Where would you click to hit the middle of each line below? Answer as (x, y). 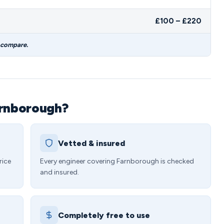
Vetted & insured (91, 143)
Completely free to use (104, 215)
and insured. (59, 172)
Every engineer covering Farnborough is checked (117, 161)
